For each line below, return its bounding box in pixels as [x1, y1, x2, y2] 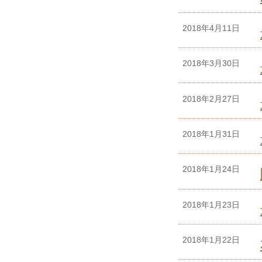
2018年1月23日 [182, 199, 240, 209]
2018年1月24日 [182, 164, 240, 174]
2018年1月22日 [182, 235, 240, 245]
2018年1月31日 [182, 129, 240, 139]
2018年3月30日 [182, 58, 240, 68]
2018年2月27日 [182, 94, 240, 104]
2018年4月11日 [182, 23, 240, 33]
